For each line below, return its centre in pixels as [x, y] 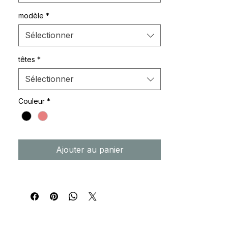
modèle [31, 16]
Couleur [32, 101]
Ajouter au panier [90, 150]
